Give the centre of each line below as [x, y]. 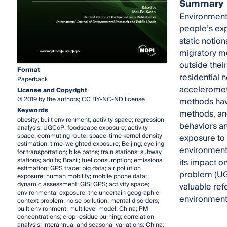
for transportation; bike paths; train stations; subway [89, 152]
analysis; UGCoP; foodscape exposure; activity [82, 128]
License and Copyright [52, 90]
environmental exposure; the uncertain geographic [88, 193]
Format [28, 70]
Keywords [32, 110]
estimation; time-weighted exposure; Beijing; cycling [90, 144]
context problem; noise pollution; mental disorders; [88, 201]
